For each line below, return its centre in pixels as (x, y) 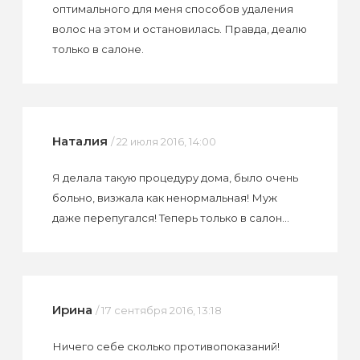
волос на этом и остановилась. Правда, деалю (179, 29)
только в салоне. (98, 49)
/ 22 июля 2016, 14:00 (163, 141)
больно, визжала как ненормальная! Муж (164, 197)
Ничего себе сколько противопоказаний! (166, 346)
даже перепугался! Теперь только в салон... (170, 217)
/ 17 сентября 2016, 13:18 (158, 311)
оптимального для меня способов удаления (172, 8)
